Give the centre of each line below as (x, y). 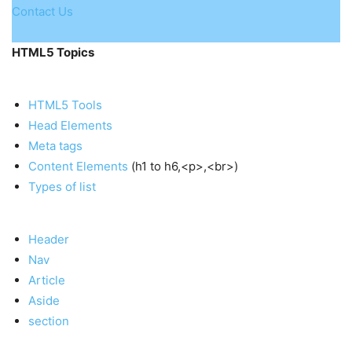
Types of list (62, 187)
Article (47, 280)
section (49, 321)
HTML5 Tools (65, 105)
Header (49, 239)
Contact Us (42, 11)
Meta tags (55, 146)
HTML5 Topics (53, 52)
